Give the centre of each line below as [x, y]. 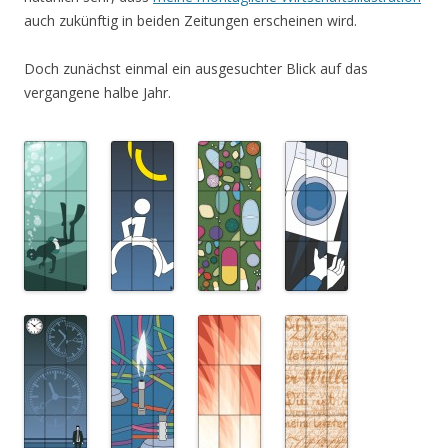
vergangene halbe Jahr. [97, 92]
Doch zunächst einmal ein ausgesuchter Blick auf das [196, 68]
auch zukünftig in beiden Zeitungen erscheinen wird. [190, 20]
